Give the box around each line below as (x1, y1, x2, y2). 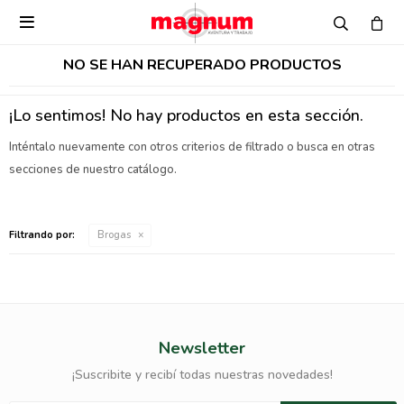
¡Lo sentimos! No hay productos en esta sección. (9, 105, 363, 126)
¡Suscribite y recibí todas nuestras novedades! (71, 366, 333, 383)
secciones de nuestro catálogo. (9, 161, 177, 178)
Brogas (97, 228, 131, 242)
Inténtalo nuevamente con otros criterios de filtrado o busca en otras (9, 139, 375, 155)
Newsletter (159, 337, 245, 359)
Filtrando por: (9, 228, 75, 242)
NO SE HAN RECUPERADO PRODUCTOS (62, 55, 342, 75)
